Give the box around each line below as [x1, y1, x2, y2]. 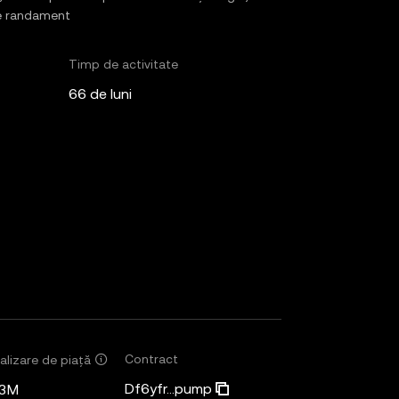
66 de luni [68, 85, 132, 102]
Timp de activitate [68, 57, 178, 71]
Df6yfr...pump [125, 380, 212, 397]
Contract [125, 352, 178, 366]
